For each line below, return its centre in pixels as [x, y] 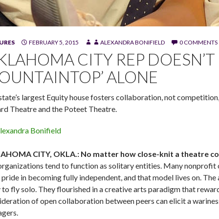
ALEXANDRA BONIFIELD [132, 43]
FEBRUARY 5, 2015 [54, 43]
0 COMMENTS [198, 43]
